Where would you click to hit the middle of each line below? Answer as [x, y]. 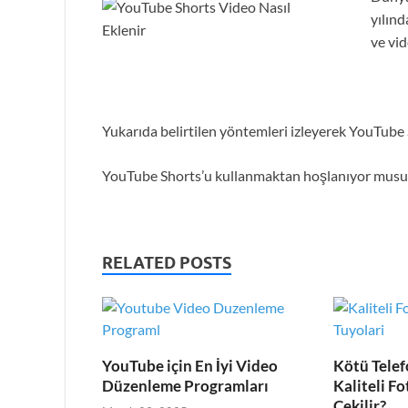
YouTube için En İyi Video [190, 365]
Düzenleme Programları [185, 385]
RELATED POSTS [167, 262]
